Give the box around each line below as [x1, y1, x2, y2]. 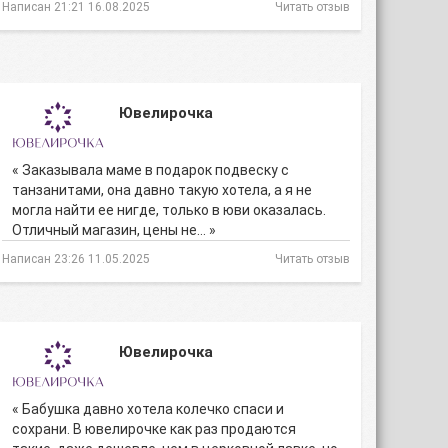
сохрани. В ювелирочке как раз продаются [12, 421, 296, 437]
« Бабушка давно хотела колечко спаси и [12, 401, 284, 417]
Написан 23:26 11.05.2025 [2, 252, 150, 266]
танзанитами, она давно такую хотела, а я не [12, 182, 312, 198]
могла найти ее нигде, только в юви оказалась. [12, 202, 326, 218]
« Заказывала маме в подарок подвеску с [12, 162, 289, 178]
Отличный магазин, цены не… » [12, 222, 216, 238]
